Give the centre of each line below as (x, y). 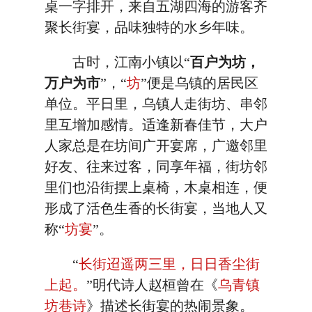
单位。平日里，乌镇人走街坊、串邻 (156, 104)
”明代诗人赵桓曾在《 (152, 285)
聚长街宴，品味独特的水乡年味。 (149, 27)
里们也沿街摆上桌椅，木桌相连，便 (156, 187)
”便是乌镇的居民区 (200, 83)
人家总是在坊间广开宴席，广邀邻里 (156, 146)
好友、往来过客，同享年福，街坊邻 (156, 166)
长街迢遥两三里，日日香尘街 (169, 264)
